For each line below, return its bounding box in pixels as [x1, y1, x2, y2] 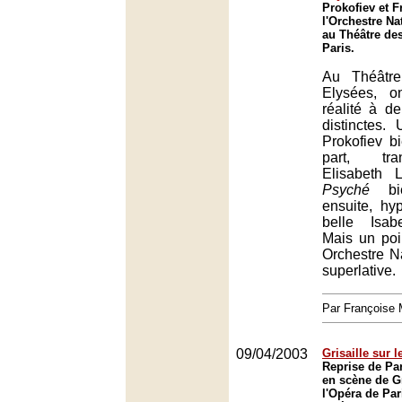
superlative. [322, 263, 396, 278]
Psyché [322, 182, 370, 197]
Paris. [322, 41, 354, 55]
